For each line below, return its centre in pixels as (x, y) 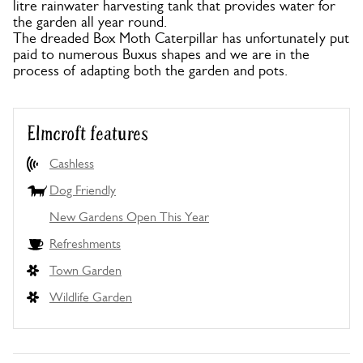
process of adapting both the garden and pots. (150, 70)
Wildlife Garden (91, 297)
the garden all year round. (90, 22)
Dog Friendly (83, 190)
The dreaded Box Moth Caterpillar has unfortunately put (181, 38)
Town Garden (85, 270)
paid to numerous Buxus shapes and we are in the (161, 54)
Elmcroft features (88, 134)
